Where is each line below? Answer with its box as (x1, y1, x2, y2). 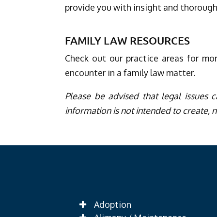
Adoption (94, 199, 132, 210)
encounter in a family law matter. (65, 67, 196, 78)
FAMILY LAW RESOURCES (65, 33, 190, 47)
